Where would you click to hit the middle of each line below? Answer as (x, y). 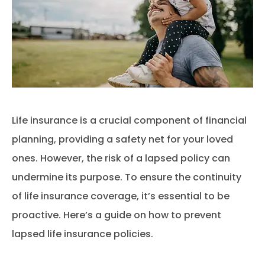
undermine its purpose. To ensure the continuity (127, 177)
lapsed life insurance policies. (83, 234)
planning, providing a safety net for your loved (122, 139)
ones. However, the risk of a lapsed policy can (121, 158)
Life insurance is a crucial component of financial (129, 120)
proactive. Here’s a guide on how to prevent (117, 215)
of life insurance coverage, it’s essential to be (121, 196)
